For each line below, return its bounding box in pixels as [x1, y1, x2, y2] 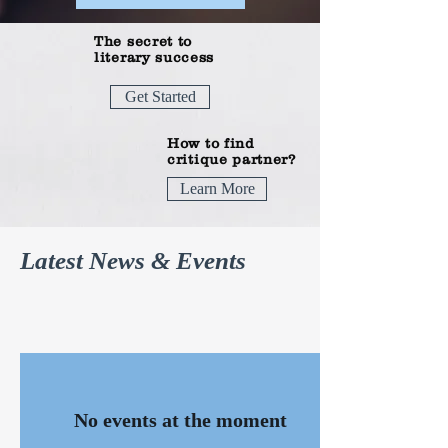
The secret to [94, 33, 193, 49]
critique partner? [167, 151, 297, 167]
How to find [167, 135, 255, 151]
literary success [94, 49, 215, 65]
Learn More [179, 180, 255, 197]
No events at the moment [73, 409, 287, 431]
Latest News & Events [20, 247, 246, 274]
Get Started [124, 88, 196, 105]
